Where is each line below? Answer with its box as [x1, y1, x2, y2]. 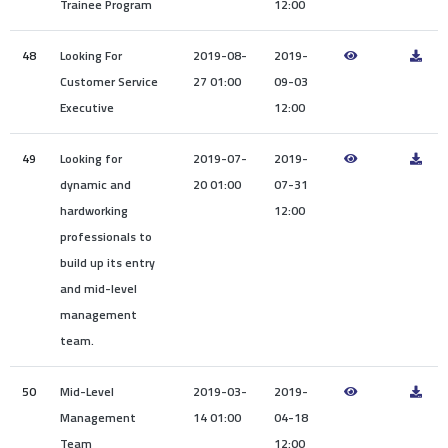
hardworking [60, 201, 128, 221]
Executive [60, 98, 114, 118]
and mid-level [60, 279, 137, 299]
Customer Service [60, 72, 158, 92]
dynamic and [60, 175, 131, 195]
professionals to [60, 227, 152, 247]
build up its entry [60, 253, 155, 273]
